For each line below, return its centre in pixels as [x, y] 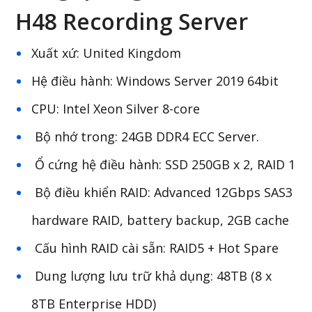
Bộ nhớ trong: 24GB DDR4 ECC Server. [146, 136]
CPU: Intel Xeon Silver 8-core [116, 109]
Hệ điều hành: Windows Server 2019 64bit [155, 81]
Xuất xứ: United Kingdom [107, 53]
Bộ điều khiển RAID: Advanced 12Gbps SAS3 [162, 192]
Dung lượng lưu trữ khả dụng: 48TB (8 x [152, 276]
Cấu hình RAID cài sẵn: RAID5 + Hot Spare [155, 248]
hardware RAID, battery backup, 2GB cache [161, 220]
